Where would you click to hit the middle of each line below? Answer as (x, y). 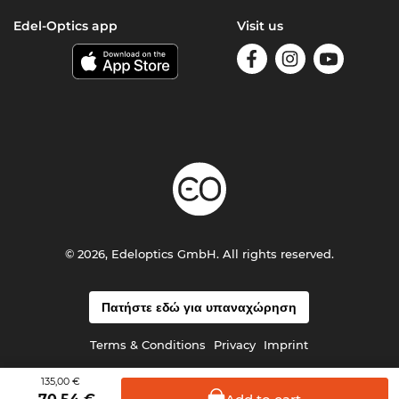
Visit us (260, 26)
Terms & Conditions (148, 345)
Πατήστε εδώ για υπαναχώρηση (199, 308)
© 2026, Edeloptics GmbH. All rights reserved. (199, 254)
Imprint (286, 345)
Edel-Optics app (66, 26)
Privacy (235, 345)
